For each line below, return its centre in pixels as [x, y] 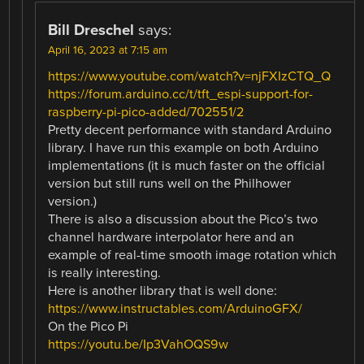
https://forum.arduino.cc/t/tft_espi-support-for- [181, 94]
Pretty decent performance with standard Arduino [190, 130]
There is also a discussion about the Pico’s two [183, 219]
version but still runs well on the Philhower [170, 183]
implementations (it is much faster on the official [187, 165]
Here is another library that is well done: [163, 290]
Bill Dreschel [91, 30]
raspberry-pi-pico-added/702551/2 [146, 112]
